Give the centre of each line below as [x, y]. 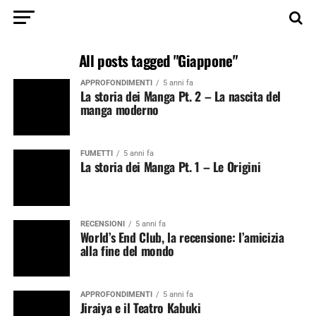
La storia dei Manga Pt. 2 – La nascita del [180, 96]
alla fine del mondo [127, 250]
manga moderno [120, 109]
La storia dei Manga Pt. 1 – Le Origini [170, 166]
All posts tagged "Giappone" [158, 60]
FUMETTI [96, 153]
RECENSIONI [102, 224]
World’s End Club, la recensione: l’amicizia [182, 237]
